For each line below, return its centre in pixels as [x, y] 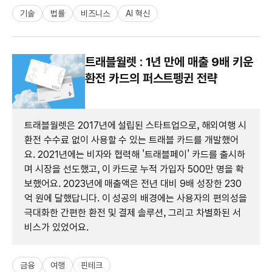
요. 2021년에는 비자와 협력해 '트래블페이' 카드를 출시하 [135, 154]
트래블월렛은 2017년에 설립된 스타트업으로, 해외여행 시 [135, 125]
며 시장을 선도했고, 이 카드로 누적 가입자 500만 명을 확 [134, 169]
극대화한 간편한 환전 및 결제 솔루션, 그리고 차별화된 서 [133, 212]
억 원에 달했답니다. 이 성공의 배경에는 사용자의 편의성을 [136, 198]
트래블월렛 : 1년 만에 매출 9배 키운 [169, 62]
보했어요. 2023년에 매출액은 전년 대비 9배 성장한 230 [133, 183]
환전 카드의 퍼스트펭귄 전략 [151, 78]
